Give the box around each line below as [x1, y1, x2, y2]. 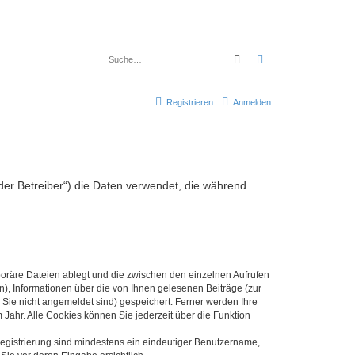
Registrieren [166, 97, 213, 107]
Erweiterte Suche [266, 52, 349, 66]
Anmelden [233, 97, 271, 107]
